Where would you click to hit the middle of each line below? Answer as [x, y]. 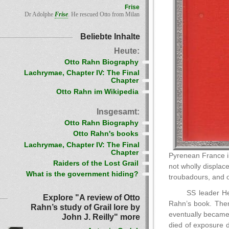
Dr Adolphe [40, 14]
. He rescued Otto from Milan [104, 14]
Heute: [127, 51]
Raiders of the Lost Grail [96, 163]
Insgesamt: [118, 111]
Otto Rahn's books [106, 134]
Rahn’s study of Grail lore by [85, 207]
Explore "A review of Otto [91, 198]
